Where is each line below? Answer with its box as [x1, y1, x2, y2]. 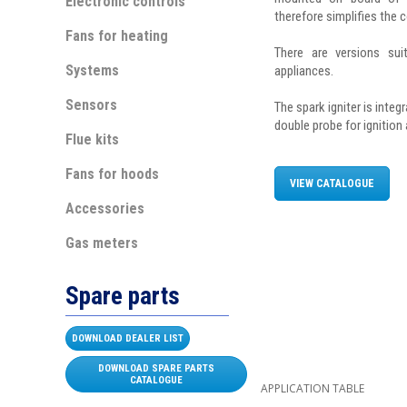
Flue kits [65, 131, 119, 148]
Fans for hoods [65, 165, 159, 183]
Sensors [65, 96, 117, 114]
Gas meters [65, 234, 138, 252]
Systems [65, 62, 119, 79]
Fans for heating [65, 27, 168, 45]
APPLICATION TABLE [261, 381, 364, 396]
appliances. [274, 63, 333, 79]
